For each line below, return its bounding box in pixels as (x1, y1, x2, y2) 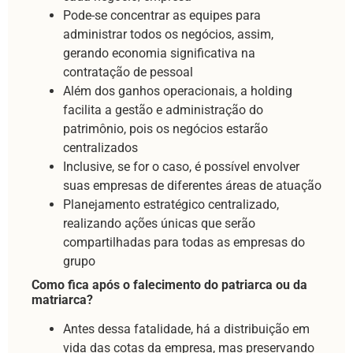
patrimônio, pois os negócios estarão (63, 121, 268, 136)
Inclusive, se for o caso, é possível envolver (63, 158, 299, 174)
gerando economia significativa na (63, 45, 255, 61)
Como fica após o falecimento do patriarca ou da (32, 277, 307, 292)
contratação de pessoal (63, 64, 193, 80)
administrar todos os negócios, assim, (63, 26, 273, 42)
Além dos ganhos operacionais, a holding (63, 83, 292, 98)
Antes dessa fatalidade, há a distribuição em (63, 321, 310, 336)
